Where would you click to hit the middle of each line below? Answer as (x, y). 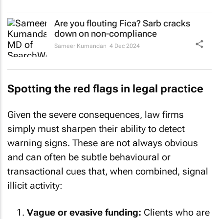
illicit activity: (35, 186)
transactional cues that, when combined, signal (108, 171)
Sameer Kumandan (80, 46)
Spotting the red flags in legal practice (105, 88)
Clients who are (175, 212)
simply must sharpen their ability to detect (96, 129)
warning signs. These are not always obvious (103, 143)
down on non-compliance (106, 33)
